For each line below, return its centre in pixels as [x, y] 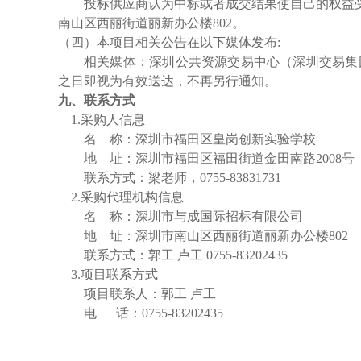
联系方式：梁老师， [142, 178]
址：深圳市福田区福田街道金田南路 [213, 158]
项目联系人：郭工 [135, 294]
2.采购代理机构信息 [127, 197]
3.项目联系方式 [114, 274]
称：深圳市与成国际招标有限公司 [206, 216]
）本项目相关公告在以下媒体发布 [180, 42]
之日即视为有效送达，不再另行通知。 [168, 81]
